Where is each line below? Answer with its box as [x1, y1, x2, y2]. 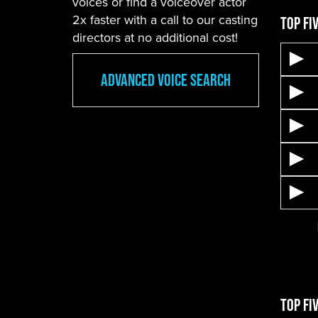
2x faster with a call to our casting [72, 11, 258, 28]
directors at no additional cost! [72, 28, 238, 46]
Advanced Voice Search [100, 70, 231, 89]
